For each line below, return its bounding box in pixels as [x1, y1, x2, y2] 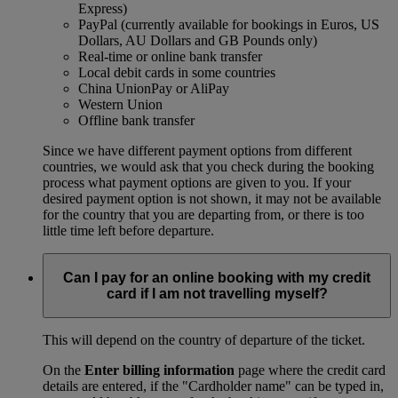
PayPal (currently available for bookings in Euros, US [78, 17, 379, 33]
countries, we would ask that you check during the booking [43, 159, 374, 175]
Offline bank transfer [78, 113, 195, 129]
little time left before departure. [43, 223, 214, 239]
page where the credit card [235, 362, 386, 378]
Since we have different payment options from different [43, 143, 352, 159]
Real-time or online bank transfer [78, 49, 262, 65]
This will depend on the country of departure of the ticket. [43, 332, 365, 348]
